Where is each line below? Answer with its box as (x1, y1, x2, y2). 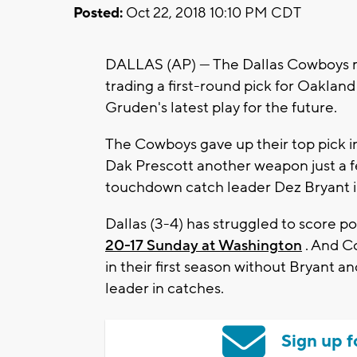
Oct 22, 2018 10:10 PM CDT (123, 3, 301, 22)
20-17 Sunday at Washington (105, 235, 302, 255)
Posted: (73, 3, 123, 22)
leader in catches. (105, 278, 224, 298)
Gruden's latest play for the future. (105, 97, 337, 117)
